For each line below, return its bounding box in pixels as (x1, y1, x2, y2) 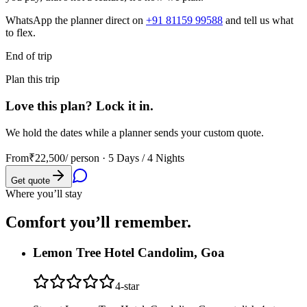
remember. (110, 213, 191, 232)
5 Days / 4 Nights (108, 151, 184, 164)
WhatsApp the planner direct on (5, 14, 143, 27)
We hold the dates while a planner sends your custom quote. (5, 126, 264, 138)
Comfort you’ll (5, 213, 110, 232)
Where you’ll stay (5, 187, 82, 199)
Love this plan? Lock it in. (5, 98, 153, 113)
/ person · (65, 151, 108, 164)
